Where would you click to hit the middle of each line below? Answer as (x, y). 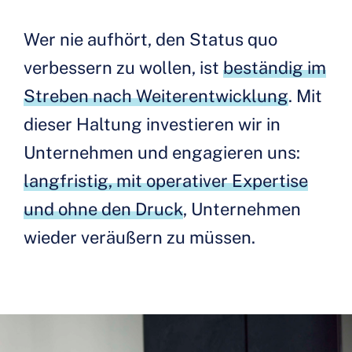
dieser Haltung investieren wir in (152, 124)
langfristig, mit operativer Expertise (166, 181)
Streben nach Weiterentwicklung (156, 96)
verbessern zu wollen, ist (123, 68)
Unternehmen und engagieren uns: (162, 152)
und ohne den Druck (103, 209)
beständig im (275, 68)
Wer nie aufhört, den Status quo (150, 39)
